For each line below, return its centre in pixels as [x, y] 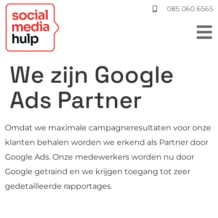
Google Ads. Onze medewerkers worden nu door [100, 157]
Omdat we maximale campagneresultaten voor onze [108, 127]
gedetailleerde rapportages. [59, 186]
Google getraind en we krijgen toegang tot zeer [98, 171]
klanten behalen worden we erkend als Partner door [107, 142]
